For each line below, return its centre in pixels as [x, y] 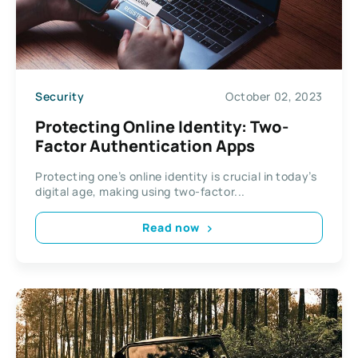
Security [60, 97]
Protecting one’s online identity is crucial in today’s [176, 176]
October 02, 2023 [274, 97]
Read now [171, 228]
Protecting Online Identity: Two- [162, 126]
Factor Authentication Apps [145, 145]
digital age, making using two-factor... [140, 191]
